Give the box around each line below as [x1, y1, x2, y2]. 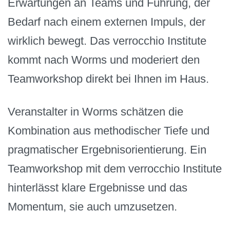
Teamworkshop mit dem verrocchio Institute [8, 162, 222, 176]
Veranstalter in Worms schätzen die [8, 105, 183, 119]
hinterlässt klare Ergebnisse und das [8, 181, 187, 195]
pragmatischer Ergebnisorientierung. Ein [8, 143, 206, 157]
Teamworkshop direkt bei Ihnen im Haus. [8, 72, 209, 85]
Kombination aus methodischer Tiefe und [8, 124, 209, 138]
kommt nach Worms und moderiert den [8, 53, 200, 66]
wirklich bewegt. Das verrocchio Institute [8, 34, 206, 47]
